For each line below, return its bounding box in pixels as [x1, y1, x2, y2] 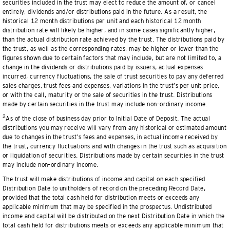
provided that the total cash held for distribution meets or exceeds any [3, 194, 200, 201]
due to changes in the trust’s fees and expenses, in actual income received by [3, 133, 218, 141]
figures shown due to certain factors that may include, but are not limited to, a [3, 54, 222, 62]
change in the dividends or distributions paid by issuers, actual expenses [3, 64, 203, 71]
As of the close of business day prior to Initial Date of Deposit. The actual [6, 115, 210, 122]
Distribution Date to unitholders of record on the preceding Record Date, [3, 185, 205, 192]
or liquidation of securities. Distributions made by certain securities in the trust [3, 152, 224, 159]
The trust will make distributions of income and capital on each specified [3, 176, 205, 183]
